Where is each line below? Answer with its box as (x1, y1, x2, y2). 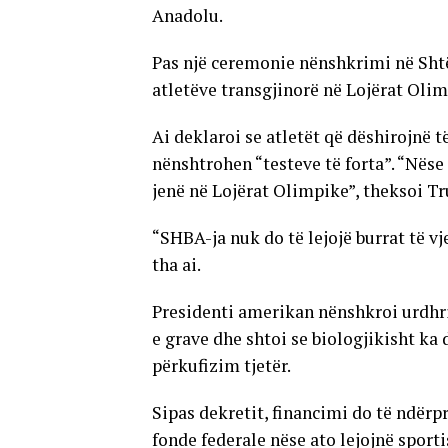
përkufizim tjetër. (152, 354, 291, 377)
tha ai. (152, 253, 201, 276)
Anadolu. (152, 4, 223, 27)
